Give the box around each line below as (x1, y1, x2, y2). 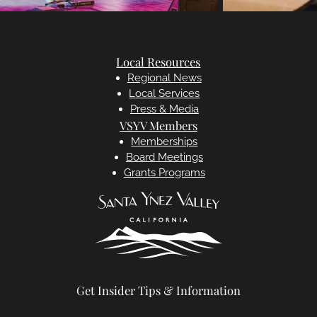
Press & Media (129, 103, 199, 116)
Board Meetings (125, 151, 203, 164)
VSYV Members (119, 117, 197, 134)
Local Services (129, 87, 200, 100)
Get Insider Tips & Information (76, 282, 241, 299)
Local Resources (116, 54, 201, 70)
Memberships (131, 135, 198, 149)
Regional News (127, 71, 202, 85)
